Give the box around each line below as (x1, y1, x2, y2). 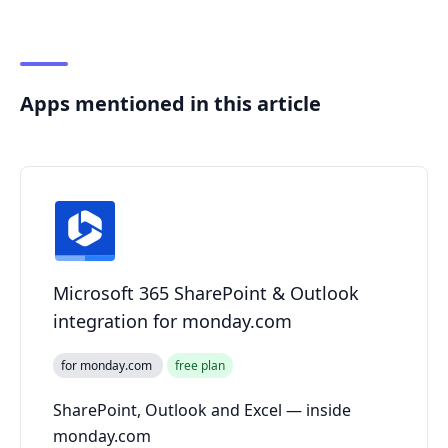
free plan (175, 357, 225, 375)
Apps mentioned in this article (20, 90, 321, 118)
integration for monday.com (53, 309, 292, 334)
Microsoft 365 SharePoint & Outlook (53, 281, 359, 306)
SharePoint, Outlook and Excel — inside (53, 399, 351, 422)
